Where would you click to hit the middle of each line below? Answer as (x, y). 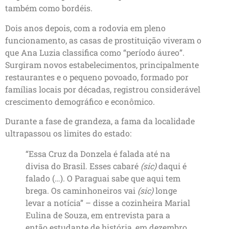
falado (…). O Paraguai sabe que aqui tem (103, 178)
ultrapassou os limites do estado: (68, 133)
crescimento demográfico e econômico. (80, 101)
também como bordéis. (49, 8)
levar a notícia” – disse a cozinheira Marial (108, 202)
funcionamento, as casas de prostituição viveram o (103, 40)
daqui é (171, 166)
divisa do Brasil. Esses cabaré (83, 166)
